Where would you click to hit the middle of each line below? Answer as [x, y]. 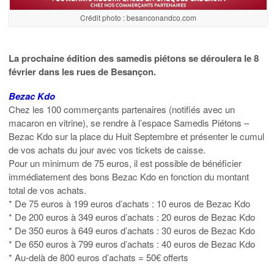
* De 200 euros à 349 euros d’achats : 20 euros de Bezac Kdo [132, 217]
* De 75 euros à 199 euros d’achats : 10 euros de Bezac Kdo [129, 203]
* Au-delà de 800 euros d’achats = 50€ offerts [98, 257]
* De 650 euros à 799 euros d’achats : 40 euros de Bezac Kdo [132, 243]
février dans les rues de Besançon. [82, 71]
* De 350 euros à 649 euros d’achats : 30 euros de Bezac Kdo [132, 230]
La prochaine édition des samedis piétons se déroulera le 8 [134, 58]
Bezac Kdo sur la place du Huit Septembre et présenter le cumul [136, 136]
